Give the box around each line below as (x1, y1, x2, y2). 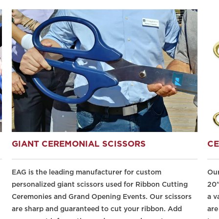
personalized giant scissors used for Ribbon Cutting (12, 181, 188, 188)
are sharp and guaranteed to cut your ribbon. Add (12, 206, 182, 212)
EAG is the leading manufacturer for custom (12, 169, 161, 175)
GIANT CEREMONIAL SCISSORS (12, 140, 146, 148)
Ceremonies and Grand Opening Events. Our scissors (12, 194, 192, 200)
